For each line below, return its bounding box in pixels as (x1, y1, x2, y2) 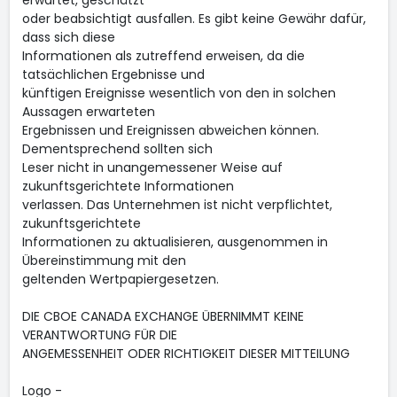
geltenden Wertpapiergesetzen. (21, 270, 219, 288)
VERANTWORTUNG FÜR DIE (21, 326, 177, 344)
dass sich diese (21, 28, 115, 46)
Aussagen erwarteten (21, 103, 155, 121)
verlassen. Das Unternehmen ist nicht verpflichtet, (21, 196, 332, 214)
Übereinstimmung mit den (21, 252, 186, 269)
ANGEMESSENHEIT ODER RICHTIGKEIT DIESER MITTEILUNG (21, 345, 350, 362)
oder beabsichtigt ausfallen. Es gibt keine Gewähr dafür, (21, 10, 366, 27)
